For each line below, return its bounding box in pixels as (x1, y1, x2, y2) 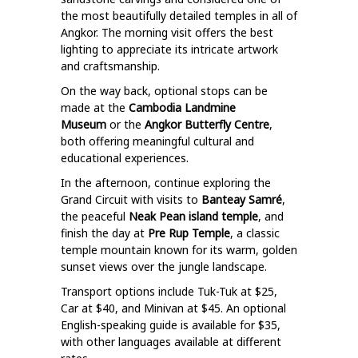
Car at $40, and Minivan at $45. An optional (61, 300, 286, 316)
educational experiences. (61, 150, 189, 165)
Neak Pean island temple (129, 209, 258, 224)
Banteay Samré (201, 192, 282, 207)
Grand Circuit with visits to (61, 192, 198, 207)
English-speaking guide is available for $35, (61, 317, 280, 332)
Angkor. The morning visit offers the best (61, 25, 273, 40)
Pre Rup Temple (148, 225, 230, 241)
